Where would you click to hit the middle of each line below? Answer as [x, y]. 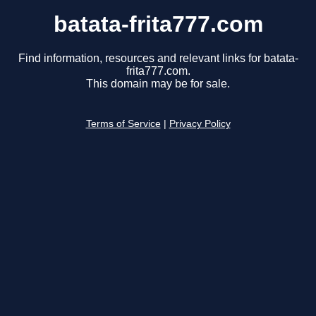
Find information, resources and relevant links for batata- [158, 59]
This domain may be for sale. [158, 84]
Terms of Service [123, 124]
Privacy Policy [200, 124]
